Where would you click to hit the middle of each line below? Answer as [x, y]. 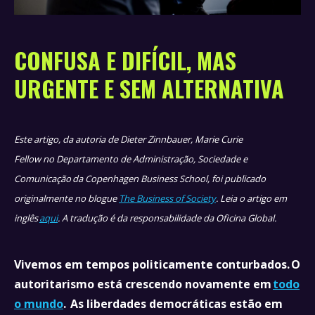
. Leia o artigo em [251, 198]
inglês [27, 218]
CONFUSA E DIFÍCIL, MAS [125, 60]
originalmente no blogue [66, 198]
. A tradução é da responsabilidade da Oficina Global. [169, 218]
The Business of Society [167, 198]
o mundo [39, 304]
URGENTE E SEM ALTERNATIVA [149, 88]
